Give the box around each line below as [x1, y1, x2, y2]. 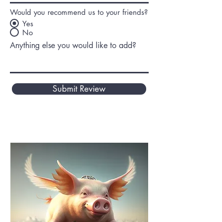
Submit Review [53, 83, 106, 94]
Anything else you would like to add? [10, 40, 136, 51]
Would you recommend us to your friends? [10, 7, 148, 17]
